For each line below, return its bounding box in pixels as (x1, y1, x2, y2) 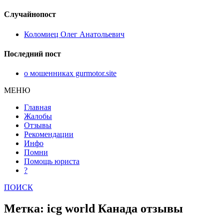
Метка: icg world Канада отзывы (4, 201, 183, 215)
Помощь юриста (24, 157, 79, 166)
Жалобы (24, 112, 52, 121)
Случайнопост (4, 10, 56, 19)
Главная (24, 103, 51, 112)
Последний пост (4, 49, 61, 58)
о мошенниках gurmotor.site (24, 69, 116, 78)
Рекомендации (24, 130, 73, 139)
